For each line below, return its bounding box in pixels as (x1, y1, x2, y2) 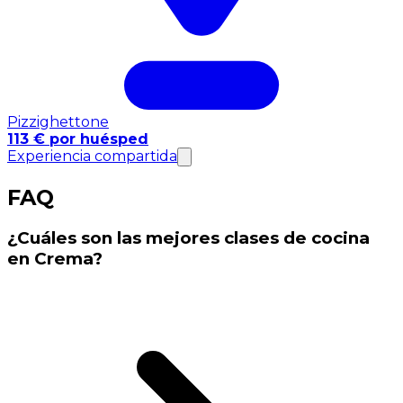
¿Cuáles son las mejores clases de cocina (7, 228, 370, 249)
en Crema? (7, 248, 103, 270)
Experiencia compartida (7, 147, 177, 165)
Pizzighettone (7, 112, 109, 130)
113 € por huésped (7, 130, 148, 148)
